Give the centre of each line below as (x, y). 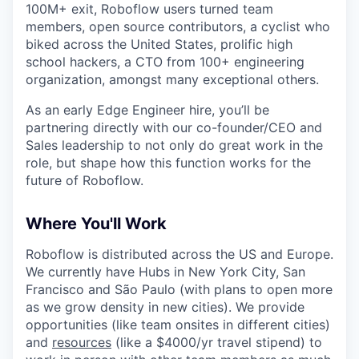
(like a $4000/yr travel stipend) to (217, 342)
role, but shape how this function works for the (168, 162)
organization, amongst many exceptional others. (172, 79)
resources (82, 342)
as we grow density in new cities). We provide (165, 307)
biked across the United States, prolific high (159, 44)
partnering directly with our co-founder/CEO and (174, 127)
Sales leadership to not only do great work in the (174, 145)
